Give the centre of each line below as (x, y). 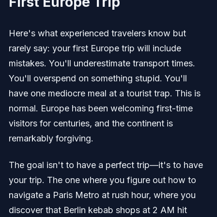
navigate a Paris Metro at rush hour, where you (102, 195)
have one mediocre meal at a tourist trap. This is (104, 93)
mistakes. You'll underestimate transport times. (102, 63)
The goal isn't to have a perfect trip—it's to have (106, 165)
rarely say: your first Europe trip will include (95, 48)
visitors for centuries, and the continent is (91, 124)
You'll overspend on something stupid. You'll (98, 78)
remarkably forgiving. (51, 139)
